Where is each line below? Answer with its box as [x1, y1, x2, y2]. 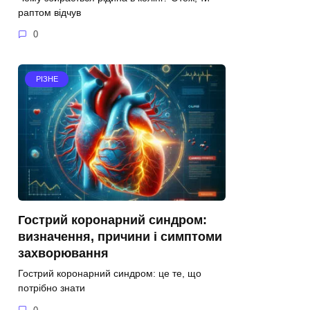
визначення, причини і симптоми [18, 229, 222, 244]
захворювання [18, 246, 109, 260]
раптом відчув [18, 6, 81, 18]
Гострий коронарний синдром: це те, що [18, 267, 201, 279]
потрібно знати [18, 282, 85, 293]
